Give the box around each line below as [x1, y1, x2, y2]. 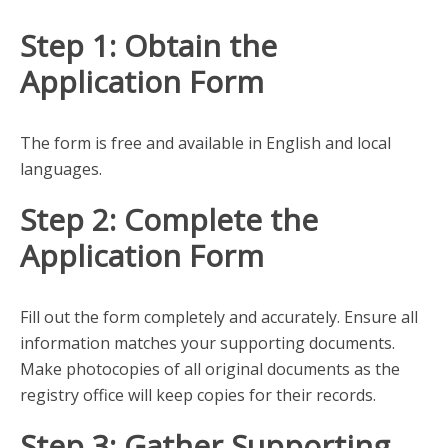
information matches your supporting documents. [20, 332, 395, 354]
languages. [20, 158, 102, 180]
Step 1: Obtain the [20, 25, 277, 66]
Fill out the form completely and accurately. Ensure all [20, 306, 418, 328]
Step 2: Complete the [20, 199, 318, 240]
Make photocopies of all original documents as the [20, 358, 400, 380]
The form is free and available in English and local [20, 132, 391, 154]
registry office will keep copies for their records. [20, 384, 376, 406]
